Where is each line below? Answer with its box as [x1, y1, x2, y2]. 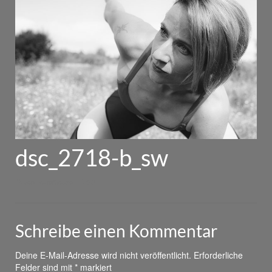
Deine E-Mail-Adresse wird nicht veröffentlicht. [15, 249, 191, 262]
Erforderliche [194, 249, 243, 262]
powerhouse [36, 177, 73, 187]
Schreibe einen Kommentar [15, 220, 217, 242]
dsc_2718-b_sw [15, 143, 168, 172]
